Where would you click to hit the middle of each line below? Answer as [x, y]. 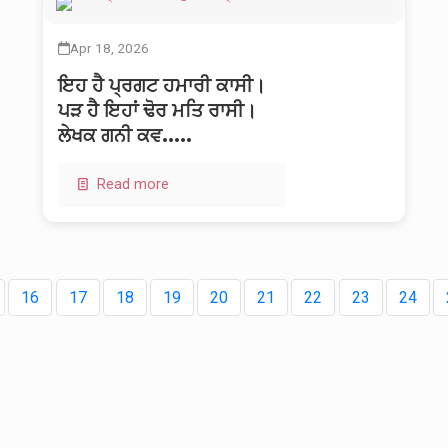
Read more [131, 185]
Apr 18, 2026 [109, 48]
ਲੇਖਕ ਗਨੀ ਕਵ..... [125, 135]
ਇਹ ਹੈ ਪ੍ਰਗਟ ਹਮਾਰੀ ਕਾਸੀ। [162, 85]
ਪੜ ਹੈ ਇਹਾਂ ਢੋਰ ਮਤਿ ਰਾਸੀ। [157, 110]
